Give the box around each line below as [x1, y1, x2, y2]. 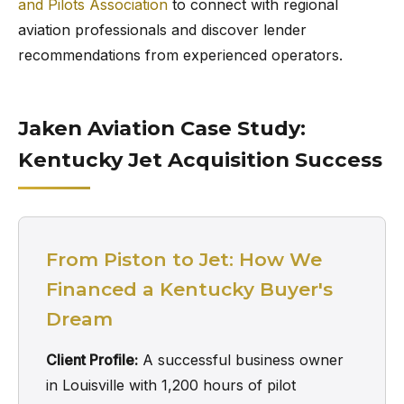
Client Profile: [46, 351, 138, 369]
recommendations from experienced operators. [18, 46, 343, 64]
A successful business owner [138, 351, 344, 369]
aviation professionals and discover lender [18, 21, 307, 39]
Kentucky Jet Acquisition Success [18, 147, 382, 172]
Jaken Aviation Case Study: [18, 115, 306, 141]
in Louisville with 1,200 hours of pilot [46, 376, 296, 394]
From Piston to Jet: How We [46, 248, 322, 271]
